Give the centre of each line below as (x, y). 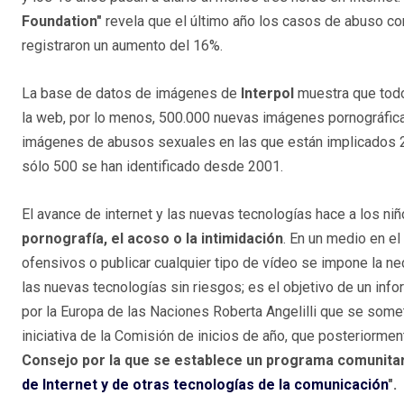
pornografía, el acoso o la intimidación (152, 239)
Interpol (267, 94)
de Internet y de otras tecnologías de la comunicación (205, 385)
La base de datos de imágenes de (131, 94)
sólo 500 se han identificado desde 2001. (152, 167)
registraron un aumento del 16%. (122, 46)
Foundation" (62, 22)
